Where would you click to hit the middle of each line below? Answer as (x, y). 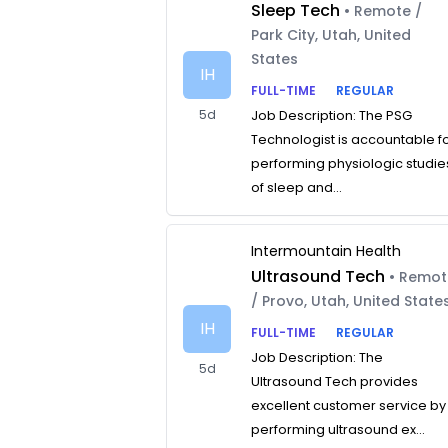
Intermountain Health (326, 251)
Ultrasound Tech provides (335, 381)
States (275, 59)
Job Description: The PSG (332, 115)
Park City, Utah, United (331, 35)
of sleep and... (297, 187)
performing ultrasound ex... (338, 429)
